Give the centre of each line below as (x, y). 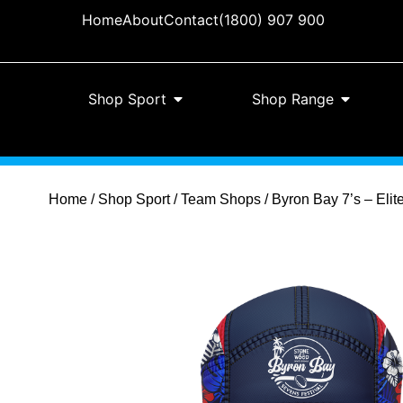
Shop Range (293, 99)
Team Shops (220, 199)
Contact (191, 20)
